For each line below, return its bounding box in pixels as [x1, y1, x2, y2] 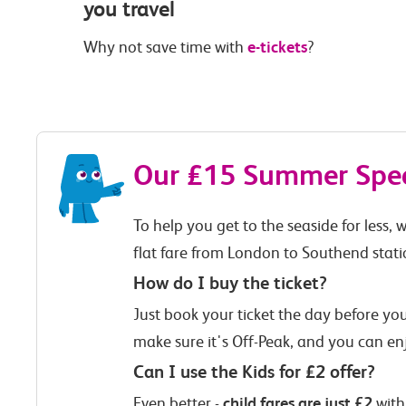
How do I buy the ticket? [133, 273, 327, 295]
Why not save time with [83, 38, 248, 57]
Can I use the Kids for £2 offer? [133, 362, 375, 383]
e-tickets [247, 37, 308, 57]
